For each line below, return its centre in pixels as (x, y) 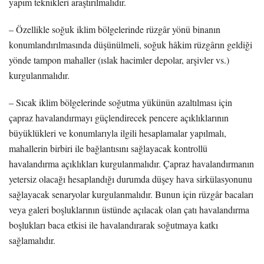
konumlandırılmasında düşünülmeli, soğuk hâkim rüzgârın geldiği (131, 44)
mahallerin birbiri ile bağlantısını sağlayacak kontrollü (108, 148)
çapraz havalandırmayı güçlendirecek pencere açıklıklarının (119, 117)
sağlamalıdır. (32, 240)
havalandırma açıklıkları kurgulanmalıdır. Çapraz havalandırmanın (131, 163)
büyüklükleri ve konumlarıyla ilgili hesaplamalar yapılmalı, (118, 133)
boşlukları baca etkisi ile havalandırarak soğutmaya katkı (113, 225)
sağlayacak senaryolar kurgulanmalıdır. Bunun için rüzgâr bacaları (131, 194)
